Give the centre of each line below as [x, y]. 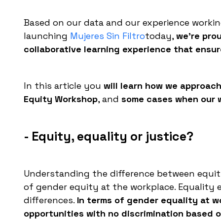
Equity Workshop [61, 99]
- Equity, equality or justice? [109, 136]
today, [161, 36]
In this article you [62, 86]
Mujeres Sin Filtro [108, 36]
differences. [50, 200]
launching [47, 36]
